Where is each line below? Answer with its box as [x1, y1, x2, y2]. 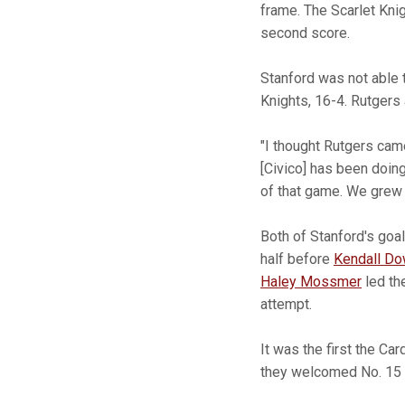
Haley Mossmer [260, 273, 362, 290]
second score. [260, 24, 350, 42]
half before [260, 250, 334, 268]
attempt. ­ [260, 296, 316, 313]
